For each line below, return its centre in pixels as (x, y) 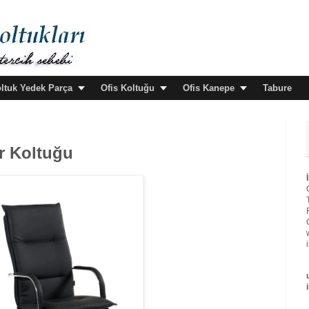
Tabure (277, 88)
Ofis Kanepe (209, 88)
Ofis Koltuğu (128, 88)
